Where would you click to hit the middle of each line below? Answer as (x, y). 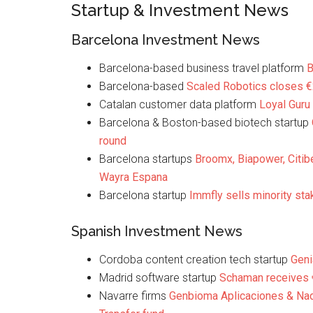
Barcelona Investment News (166, 40)
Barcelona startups (147, 159)
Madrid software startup (159, 278)
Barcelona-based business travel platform (203, 68)
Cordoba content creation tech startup (195, 260)
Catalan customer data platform (179, 104)
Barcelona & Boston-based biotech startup (205, 123)
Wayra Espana (133, 177)
